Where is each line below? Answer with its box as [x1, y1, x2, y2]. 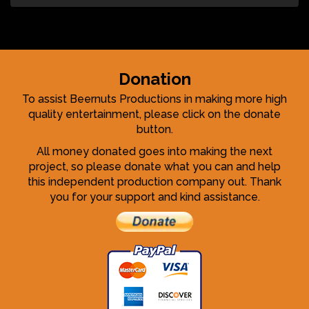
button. [136, 122, 173, 136]
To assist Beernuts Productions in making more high [22, 92, 287, 106]
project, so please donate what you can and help [28, 159, 281, 173]
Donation [118, 68, 191, 89]
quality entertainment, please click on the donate [28, 107, 281, 121]
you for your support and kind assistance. [49, 190, 260, 203]
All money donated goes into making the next [37, 144, 272, 158]
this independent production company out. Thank [28, 175, 281, 188]
